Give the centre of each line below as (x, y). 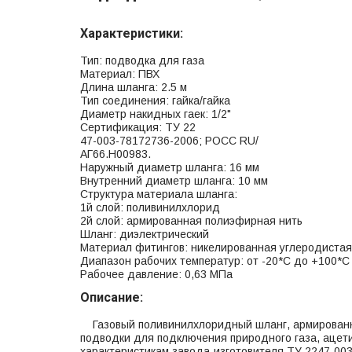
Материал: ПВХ (120, 74)
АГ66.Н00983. (115, 154)
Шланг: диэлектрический (145, 235)
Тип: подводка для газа (142, 61)
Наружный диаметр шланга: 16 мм (170, 168)
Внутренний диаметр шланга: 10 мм (174, 181)
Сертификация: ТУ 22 (138, 128)
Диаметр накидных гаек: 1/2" (156, 114)
